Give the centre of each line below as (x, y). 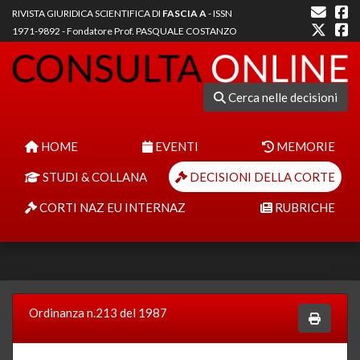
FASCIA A (184, 13)
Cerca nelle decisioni (282, 97)
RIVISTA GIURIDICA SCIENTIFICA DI (87, 13)
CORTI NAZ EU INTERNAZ (111, 207)
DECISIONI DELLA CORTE (261, 176)
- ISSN (219, 13)
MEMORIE (305, 146)
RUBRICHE (304, 207)
